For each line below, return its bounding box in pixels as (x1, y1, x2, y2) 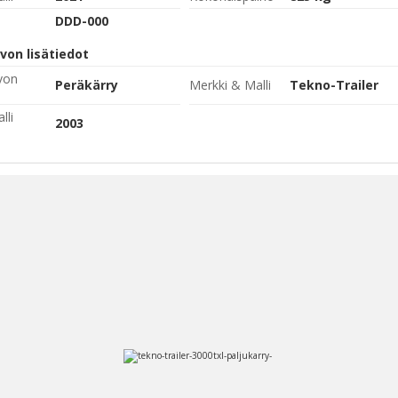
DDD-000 (55, 12, 108, 29)
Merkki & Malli (189, 76, 271, 93)
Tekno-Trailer (290, 76, 378, 93)
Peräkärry (55, 76, 118, 93)
